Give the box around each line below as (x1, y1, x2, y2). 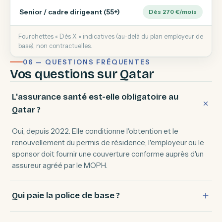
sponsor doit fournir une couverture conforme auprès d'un (12, 149, 204, 159)
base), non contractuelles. (18, 42, 92, 50)
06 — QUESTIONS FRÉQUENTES (23, 58, 151, 66)
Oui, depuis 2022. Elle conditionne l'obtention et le (12, 126, 178, 136)
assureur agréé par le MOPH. (12, 161, 108, 170)
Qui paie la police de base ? (12, 190, 120, 201)
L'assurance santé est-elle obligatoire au (12, 92, 178, 102)
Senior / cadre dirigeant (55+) (19, 7, 120, 16)
